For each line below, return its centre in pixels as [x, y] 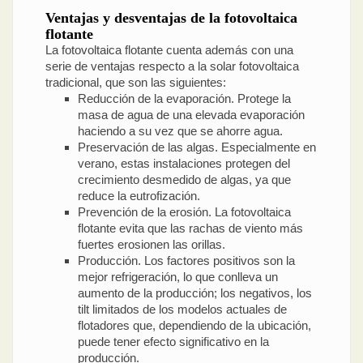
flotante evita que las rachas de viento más [190, 228]
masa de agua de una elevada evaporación [191, 115]
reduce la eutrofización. [139, 196]
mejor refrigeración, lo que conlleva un [178, 277]
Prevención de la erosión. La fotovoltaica [184, 212]
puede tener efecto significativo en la [173, 342]
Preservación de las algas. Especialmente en [197, 147]
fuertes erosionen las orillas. [152, 245]
